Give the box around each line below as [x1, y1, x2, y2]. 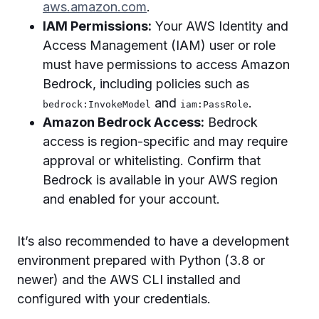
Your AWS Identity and [152, 19, 288, 33]
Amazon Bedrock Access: [43, 115, 204, 130]
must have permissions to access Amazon [43, 57, 290, 72]
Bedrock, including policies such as [43, 76, 249, 91]
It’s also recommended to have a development [17, 234, 289, 249]
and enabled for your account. [43, 192, 220, 206]
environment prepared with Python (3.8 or [17, 253, 265, 268]
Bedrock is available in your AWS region [43, 172, 278, 187]
